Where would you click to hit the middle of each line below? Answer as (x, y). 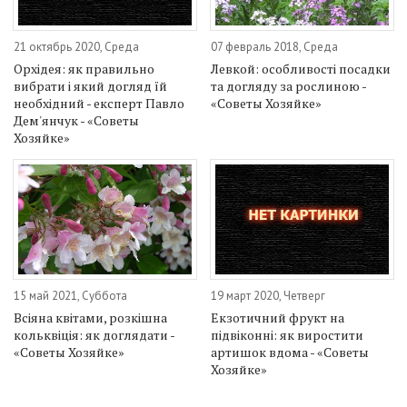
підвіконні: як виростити (288, 334)
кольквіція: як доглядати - (94, 334)
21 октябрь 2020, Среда (76, 47)
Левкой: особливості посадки (301, 69)
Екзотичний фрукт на (278, 317)
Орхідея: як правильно (84, 69)
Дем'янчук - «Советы (76, 121)
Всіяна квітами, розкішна (90, 317)
